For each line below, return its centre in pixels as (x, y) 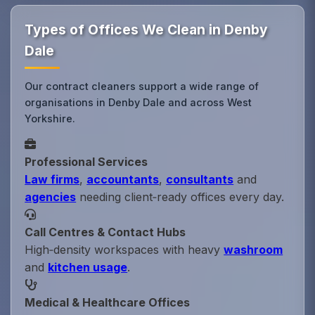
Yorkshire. (50, 119)
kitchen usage (88, 268)
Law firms (52, 180)
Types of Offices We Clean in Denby (147, 30)
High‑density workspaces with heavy (124, 250)
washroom (253, 250)
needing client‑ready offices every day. (180, 197)
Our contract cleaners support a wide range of (142, 86)
